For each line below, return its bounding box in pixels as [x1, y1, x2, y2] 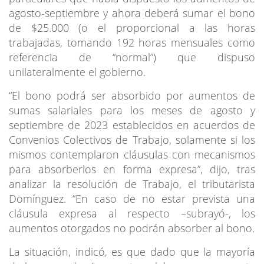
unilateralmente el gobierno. [9, 64, 146, 79]
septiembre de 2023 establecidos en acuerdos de [9, 117, 255, 132]
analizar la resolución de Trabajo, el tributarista [9, 176, 255, 191]
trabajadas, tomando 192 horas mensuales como [9, 35, 255, 49]
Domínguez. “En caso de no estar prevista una [9, 191, 255, 206]
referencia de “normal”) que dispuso [9, 49, 255, 64]
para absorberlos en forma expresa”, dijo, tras [9, 161, 255, 176]
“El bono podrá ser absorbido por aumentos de [9, 88, 255, 103]
